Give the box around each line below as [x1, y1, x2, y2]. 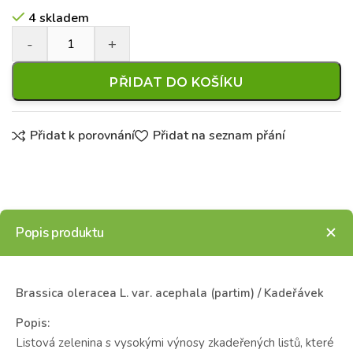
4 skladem [28, 9, 89, 27]
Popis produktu [16, 223, 104, 242]
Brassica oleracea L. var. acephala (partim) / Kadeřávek [16, 284, 324, 301]
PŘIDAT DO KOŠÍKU [110, 75, 243, 90]
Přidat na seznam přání [152, 127, 285, 145]
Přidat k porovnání [30, 127, 136, 145]
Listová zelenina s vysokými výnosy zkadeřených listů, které [16, 334, 334, 351]
